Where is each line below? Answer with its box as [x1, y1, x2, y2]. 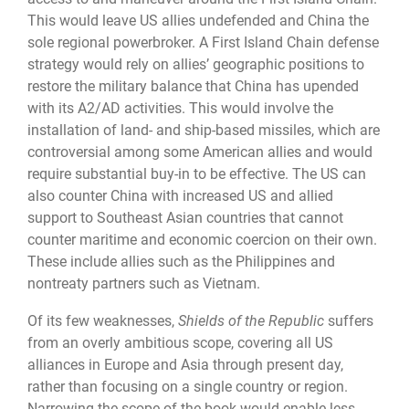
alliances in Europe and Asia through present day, [27, 355, 343, 373]
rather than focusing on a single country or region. [27, 377, 348, 395]
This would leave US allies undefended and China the [27, 12, 369, 30]
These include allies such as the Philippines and [27, 253, 335, 271]
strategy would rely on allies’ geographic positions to [27, 56, 364, 74]
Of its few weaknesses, [27, 311, 178, 330]
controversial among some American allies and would [27, 143, 372, 162]
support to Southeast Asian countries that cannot [27, 209, 343, 227]
